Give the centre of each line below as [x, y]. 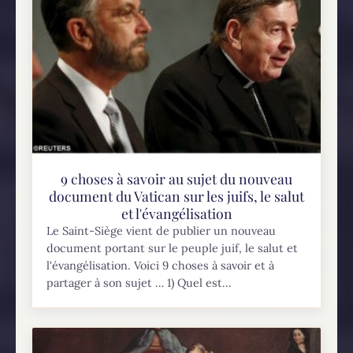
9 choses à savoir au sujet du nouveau [176, 178]
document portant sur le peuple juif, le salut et [173, 248]
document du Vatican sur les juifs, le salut [176, 195]
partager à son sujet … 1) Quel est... [139, 282]
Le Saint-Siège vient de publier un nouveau [162, 230]
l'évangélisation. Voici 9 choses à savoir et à [161, 265]
